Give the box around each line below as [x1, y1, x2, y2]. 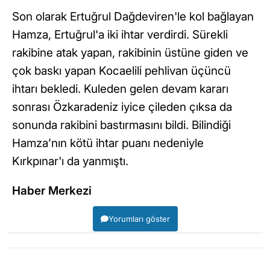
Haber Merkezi [12, 184, 92, 198]
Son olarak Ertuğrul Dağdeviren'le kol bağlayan [12, 10, 254, 24]
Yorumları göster [108, 214, 170, 224]
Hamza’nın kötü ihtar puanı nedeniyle [12, 136, 204, 151]
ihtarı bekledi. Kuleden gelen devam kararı [12, 82, 228, 96]
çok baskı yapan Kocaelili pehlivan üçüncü [12, 64, 231, 78]
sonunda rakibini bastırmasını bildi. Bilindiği [12, 118, 231, 133]
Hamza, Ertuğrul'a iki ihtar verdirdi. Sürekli [12, 28, 228, 42]
